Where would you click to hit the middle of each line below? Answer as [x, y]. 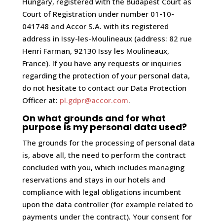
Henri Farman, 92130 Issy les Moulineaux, [95, 51]
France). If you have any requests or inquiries [102, 63]
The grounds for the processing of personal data [108, 143]
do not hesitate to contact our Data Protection [104, 88]
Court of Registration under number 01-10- [98, 14]
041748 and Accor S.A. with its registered [95, 26]
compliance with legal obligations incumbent [101, 192]
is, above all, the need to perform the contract [104, 155]
